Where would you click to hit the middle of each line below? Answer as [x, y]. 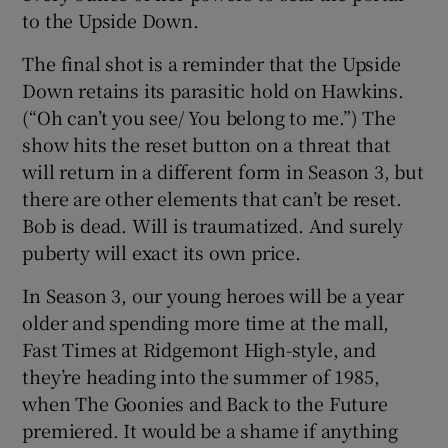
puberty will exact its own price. [161, 251]
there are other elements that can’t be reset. [212, 197]
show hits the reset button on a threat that [206, 143]
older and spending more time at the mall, [206, 321]
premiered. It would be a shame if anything [210, 429]
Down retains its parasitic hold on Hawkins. [213, 89]
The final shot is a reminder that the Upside [211, 62]
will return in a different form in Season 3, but [223, 170]
